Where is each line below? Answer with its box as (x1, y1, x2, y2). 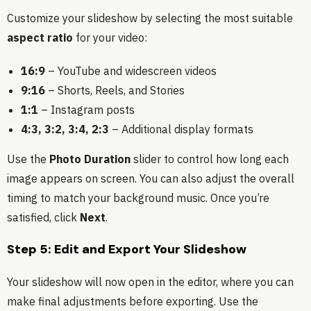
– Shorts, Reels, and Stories (45, 83, 185, 98)
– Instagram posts (38, 103, 135, 117)
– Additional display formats (109, 122, 253, 137)
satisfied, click (7, 210, 80, 225)
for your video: (73, 31, 147, 45)
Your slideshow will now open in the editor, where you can (7, 275, 294, 289)
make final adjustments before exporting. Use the (7, 294, 258, 309)
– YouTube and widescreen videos (45, 64, 217, 78)
